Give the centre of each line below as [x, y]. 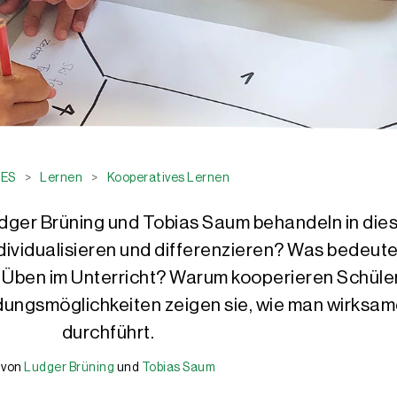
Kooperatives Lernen [168, 178]
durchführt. [108, 333]
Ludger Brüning [69, 368]
